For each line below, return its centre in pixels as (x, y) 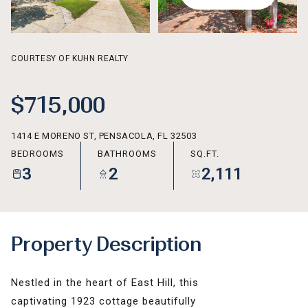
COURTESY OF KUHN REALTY (70, 58)
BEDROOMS (37, 153)
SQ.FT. (205, 153)
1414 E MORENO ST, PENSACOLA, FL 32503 (104, 136)
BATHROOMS (127, 153)
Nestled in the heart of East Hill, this (105, 283)
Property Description (106, 244)
